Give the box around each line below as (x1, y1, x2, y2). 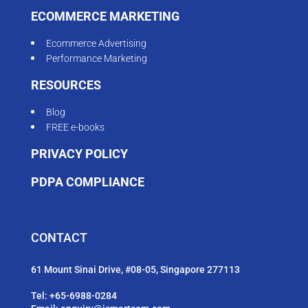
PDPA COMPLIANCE (31, 175, 144, 190)
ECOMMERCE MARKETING (31, 9, 179, 24)
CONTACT (31, 230, 87, 245)
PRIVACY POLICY (31, 146, 128, 162)
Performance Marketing (46, 53, 147, 65)
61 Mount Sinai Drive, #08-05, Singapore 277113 (31, 264, 240, 276)
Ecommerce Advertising (46, 38, 146, 49)
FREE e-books (46, 122, 104, 133)
